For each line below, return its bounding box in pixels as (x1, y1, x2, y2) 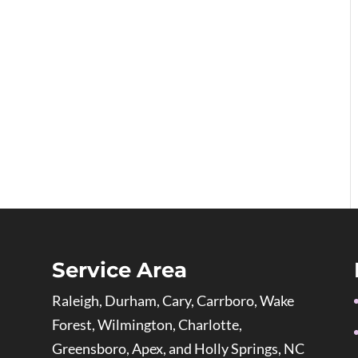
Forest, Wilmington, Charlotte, (51, 316, 242, 334)
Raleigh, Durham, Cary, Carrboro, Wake (51, 292, 294, 310)
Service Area (51, 257, 187, 284)
